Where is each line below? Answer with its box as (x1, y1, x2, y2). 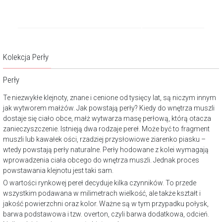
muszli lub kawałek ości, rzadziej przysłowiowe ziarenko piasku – (3, 135, 206, 144)
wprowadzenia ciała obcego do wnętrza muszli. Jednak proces (3, 156, 199, 165)
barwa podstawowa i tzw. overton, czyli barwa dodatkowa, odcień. (3, 210, 209, 219)
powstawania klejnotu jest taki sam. (3, 166, 113, 175)
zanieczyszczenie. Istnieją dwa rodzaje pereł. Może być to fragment (3, 125, 210, 133)
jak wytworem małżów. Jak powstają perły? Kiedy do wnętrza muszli (3, 104, 215, 112)
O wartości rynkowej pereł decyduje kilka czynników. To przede (3, 179, 196, 187)
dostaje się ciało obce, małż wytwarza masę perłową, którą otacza (3, 114, 211, 123)
